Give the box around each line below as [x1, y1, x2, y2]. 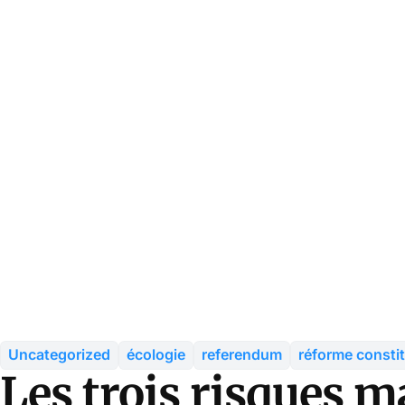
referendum [202, 345, 282, 363]
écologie [127, 345, 185, 363]
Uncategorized [8, 345, 110, 363]
